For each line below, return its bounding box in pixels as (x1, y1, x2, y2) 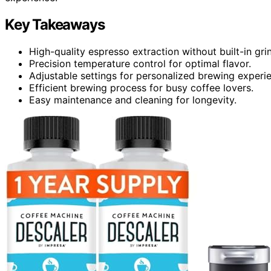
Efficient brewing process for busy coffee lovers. (29, 81, 253, 94)
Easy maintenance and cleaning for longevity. (29, 93, 237, 106)
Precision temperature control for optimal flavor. (29, 57, 251, 70)
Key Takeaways (5, 15, 105, 33)
